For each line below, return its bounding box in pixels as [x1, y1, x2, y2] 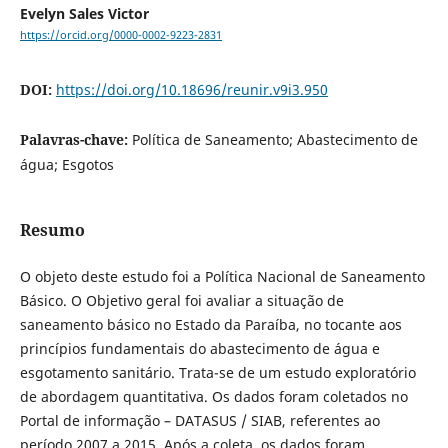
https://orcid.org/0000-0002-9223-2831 [19, 28, 222, 43]
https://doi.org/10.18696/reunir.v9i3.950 [55, 80, 328, 100]
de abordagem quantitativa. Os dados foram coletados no [19, 387, 408, 407]
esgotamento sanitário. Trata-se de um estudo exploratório [19, 363, 416, 383]
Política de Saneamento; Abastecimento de [131, 130, 418, 150]
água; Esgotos [19, 155, 114, 175]
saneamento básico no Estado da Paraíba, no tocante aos [19, 315, 402, 335]
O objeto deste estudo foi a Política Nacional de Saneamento [19, 267, 425, 287]
